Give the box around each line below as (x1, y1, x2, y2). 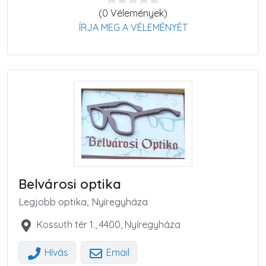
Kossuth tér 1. (36, 218, 95, 231)
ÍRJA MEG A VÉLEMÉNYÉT (78, 21, 188, 33)
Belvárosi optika (18, 176, 121, 193)
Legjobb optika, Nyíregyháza (18, 196, 148, 208)
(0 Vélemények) (99, 7, 167, 19)
